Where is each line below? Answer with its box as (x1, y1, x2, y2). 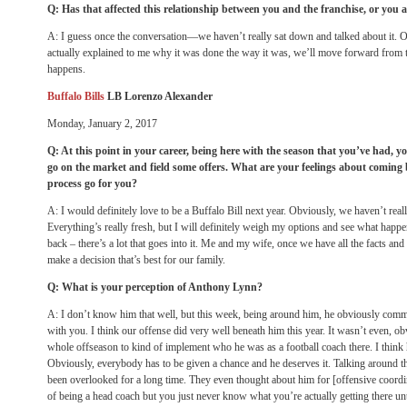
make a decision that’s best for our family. (47, 253, 225, 266)
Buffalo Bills (47, 90, 107, 103)
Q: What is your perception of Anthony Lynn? (47, 281, 263, 293)
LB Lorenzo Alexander (107, 90, 213, 103)
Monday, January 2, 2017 (47, 117, 157, 130)
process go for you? (47, 177, 137, 190)
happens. (47, 63, 85, 75)
